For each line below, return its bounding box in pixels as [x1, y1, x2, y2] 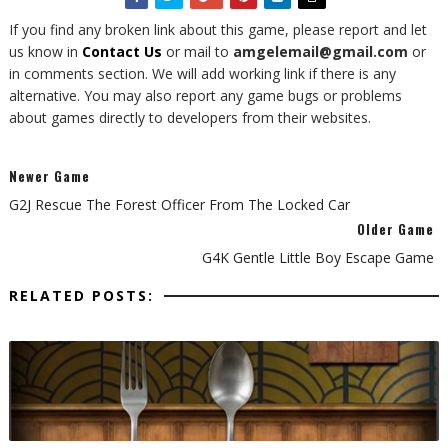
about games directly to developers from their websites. [8, 108, 371, 128]
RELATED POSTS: [8, 286, 154, 306]
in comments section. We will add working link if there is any [8, 64, 396, 84]
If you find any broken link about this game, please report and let [8, 20, 427, 40]
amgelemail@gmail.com [232, 42, 408, 62]
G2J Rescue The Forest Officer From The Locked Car [8, 195, 350, 215]
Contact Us [81, 42, 166, 62]
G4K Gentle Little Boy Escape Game [202, 248, 435, 268]
